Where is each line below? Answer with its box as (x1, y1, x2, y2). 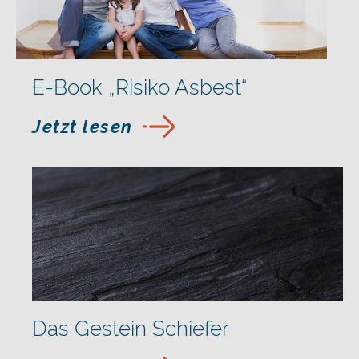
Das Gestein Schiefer (32, 316, 229, 341)
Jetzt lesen (32, 116, 133, 138)
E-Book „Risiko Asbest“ (32, 75, 248, 100)
